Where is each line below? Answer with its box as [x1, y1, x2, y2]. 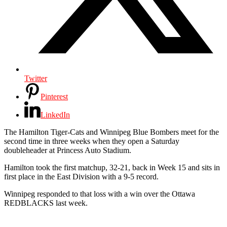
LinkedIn [41, 110, 70, 119]
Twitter [24, 73, 47, 83]
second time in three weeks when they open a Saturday [4, 136, 179, 145]
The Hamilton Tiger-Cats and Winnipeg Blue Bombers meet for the [4, 127, 219, 136]
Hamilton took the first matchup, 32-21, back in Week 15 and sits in [4, 163, 220, 172]
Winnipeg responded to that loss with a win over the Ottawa [4, 189, 195, 198]
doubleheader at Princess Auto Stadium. [4, 145, 131, 155]
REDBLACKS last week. [4, 198, 88, 207]
